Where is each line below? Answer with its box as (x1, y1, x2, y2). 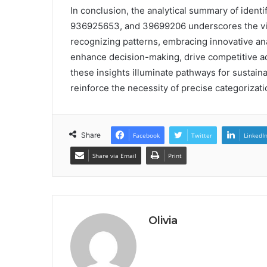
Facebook (133, 131, 160, 140)
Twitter (191, 131, 212, 140)
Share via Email (92, 151, 136, 160)
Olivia (148, 214, 178, 228)
